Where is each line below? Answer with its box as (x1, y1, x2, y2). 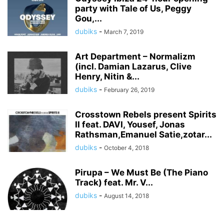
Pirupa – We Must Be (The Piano (75, 167, 208, 177)
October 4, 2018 (104, 144, 149, 151)
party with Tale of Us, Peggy (75, 3, 191, 13)
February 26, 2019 (104, 86, 154, 93)
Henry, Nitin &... (75, 71, 139, 81)
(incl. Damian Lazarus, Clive (75, 61, 191, 71)
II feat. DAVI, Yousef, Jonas (75, 119, 185, 129)
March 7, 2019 (104, 28, 143, 35)
